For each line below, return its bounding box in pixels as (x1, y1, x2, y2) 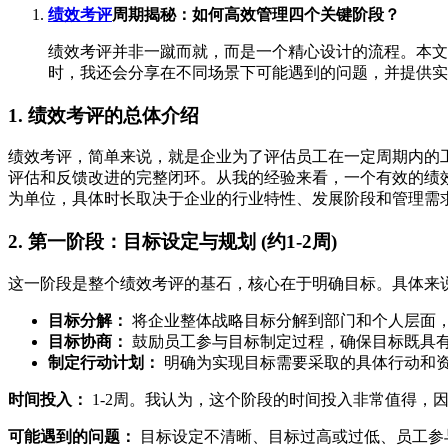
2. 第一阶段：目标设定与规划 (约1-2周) (8, 230, 337, 252)
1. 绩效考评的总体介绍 (8, 104, 199, 126)
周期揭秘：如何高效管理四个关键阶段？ (112, 5, 400, 23)
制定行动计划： (48, 353, 160, 371)
